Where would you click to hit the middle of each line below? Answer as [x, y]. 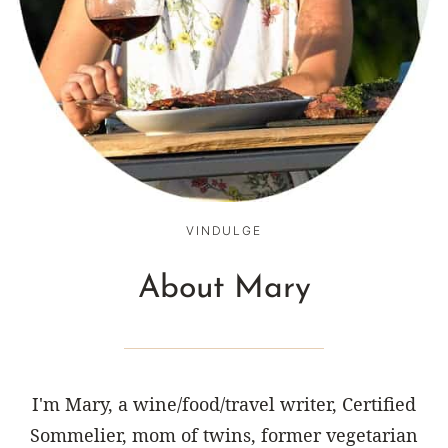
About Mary [224, 288]
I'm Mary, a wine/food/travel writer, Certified [224, 403]
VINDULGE [224, 230]
